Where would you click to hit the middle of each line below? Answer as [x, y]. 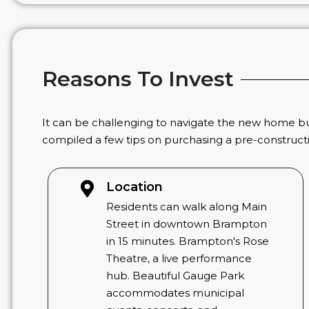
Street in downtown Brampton [187, 223]
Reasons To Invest [138, 79]
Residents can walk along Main [187, 206]
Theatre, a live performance [179, 258]
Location [135, 187]
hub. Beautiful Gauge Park [176, 275]
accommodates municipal [176, 292]
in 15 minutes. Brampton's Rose [188, 241]
